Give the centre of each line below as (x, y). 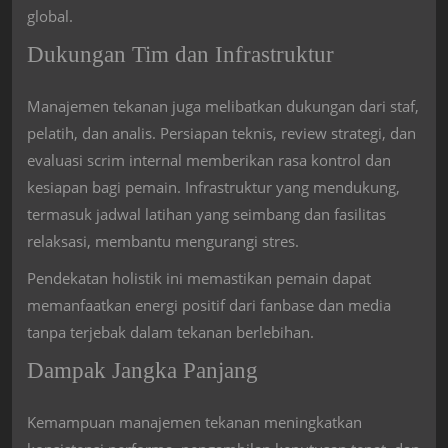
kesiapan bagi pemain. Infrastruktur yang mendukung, (213, 186)
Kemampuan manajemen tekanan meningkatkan (194, 421)
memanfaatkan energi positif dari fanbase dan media (209, 304)
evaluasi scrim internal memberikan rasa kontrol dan (209, 159)
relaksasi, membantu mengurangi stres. (163, 240)
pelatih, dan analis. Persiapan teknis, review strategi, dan (221, 132)
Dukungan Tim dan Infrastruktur (180, 53)
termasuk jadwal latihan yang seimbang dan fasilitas (206, 213)
